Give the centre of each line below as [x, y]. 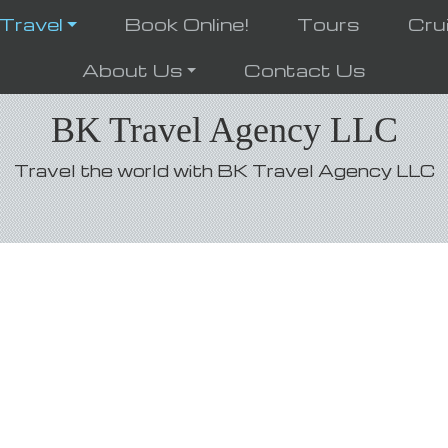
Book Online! [187, 23]
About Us [132, 69]
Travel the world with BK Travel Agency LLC [224, 170]
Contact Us [305, 69]
